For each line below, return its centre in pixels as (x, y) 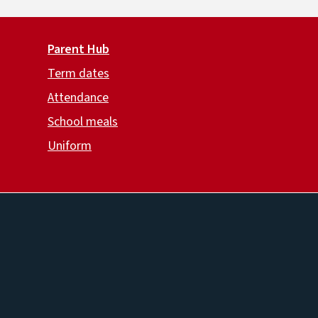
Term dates (78, 73)
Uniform (70, 146)
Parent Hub (78, 49)
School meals (83, 121)
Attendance (78, 97)
